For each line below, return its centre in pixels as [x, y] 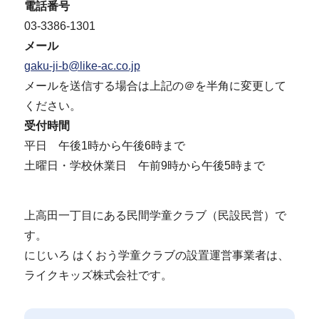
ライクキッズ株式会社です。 [98, 275]
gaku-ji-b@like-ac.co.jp [82, 66]
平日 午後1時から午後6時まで [104, 146]
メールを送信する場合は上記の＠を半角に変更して [155, 86]
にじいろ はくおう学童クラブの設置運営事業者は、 [156, 255]
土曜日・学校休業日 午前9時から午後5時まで [144, 166]
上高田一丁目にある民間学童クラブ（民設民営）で [155, 215]
